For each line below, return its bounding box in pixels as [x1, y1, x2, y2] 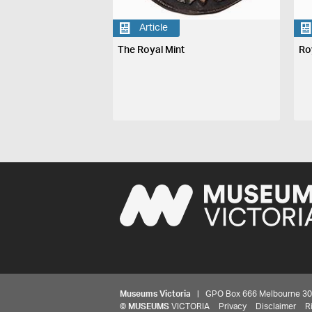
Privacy [219, 302, 247, 311]
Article [139, 23, 169, 33]
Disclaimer [256, 302, 296, 311]
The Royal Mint [118, 45, 185, 55]
